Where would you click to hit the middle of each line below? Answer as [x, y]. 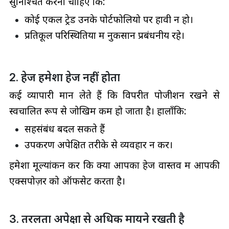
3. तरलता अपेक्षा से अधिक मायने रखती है [97, 219]
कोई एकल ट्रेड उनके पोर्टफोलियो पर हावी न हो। [109, 19]
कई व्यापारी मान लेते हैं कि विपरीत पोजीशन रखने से [114, 95]
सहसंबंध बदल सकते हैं [64, 129]
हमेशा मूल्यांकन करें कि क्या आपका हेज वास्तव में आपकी [114, 165]
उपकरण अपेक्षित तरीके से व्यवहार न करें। [98, 144]
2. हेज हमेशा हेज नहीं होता [64, 77]
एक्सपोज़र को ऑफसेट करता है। [67, 181]
